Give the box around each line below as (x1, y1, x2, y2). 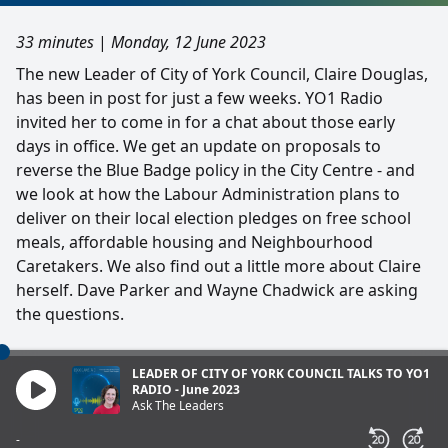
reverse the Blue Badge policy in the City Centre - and (16, 159, 415, 181)
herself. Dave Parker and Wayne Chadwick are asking (16, 279, 418, 301)
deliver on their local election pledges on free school (16, 207, 411, 229)
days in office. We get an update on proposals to (16, 135, 381, 157)
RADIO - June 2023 (132, 381, 240, 398)
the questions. (16, 303, 124, 325)
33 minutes (16, 31, 94, 53)
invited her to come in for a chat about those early (16, 111, 395, 133)
